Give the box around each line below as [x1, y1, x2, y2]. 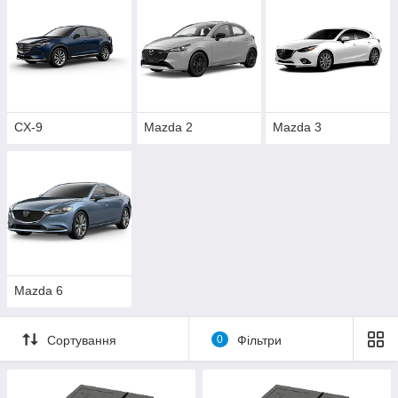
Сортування [47, 332, 116, 347]
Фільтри [236, 332, 282, 347]
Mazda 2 [143, 120, 193, 135]
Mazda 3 [273, 120, 322, 135]
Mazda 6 [14, 283, 63, 298]
